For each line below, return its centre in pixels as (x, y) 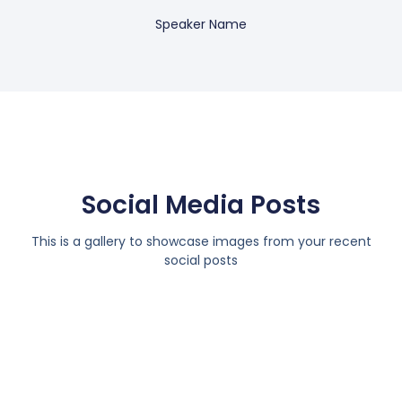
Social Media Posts (201, 205)
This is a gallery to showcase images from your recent (201, 241)
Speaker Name (201, 24)
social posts (201, 260)
